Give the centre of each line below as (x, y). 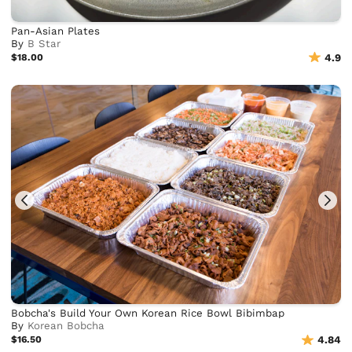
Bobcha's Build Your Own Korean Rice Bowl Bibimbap (148, 313)
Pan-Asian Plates (56, 31)
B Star (44, 43)
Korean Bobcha (66, 326)
